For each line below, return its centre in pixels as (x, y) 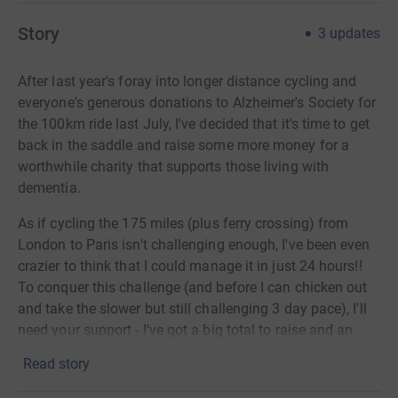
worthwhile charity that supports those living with (173, 167)
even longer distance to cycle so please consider (170, 351)
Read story (56, 364)
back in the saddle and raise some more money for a (183, 145)
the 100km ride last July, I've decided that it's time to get (194, 124)
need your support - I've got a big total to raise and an (186, 330)
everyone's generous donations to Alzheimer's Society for (197, 103)
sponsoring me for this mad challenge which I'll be (176, 373)
